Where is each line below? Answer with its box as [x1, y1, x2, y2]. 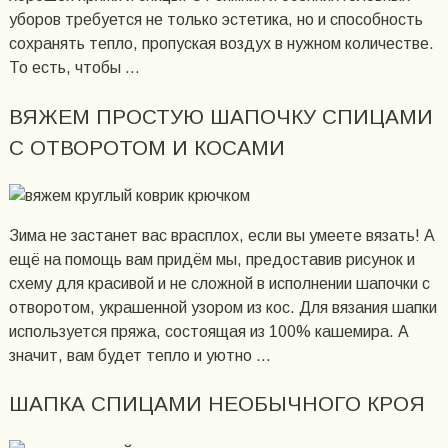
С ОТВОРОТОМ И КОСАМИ [8, 135, 285, 159]
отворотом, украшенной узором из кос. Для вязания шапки [8, 298, 437, 316]
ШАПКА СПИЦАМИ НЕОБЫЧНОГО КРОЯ [8, 392, 425, 416]
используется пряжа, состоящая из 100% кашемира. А [8, 322, 409, 340]
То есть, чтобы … [8, 59, 140, 77]
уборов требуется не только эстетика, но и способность [8, 11, 423, 29]
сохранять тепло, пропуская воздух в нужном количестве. [8, 35, 434, 53]
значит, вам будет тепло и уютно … [8, 346, 271, 364]
